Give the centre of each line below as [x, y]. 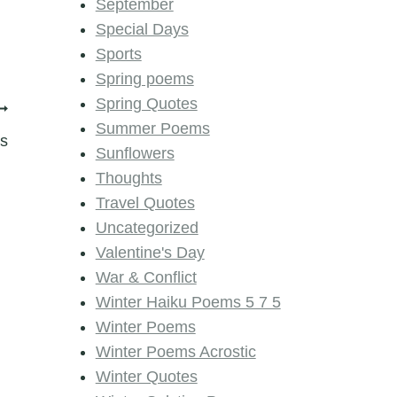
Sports [118, 54]
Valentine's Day [150, 253]
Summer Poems [152, 129]
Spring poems [144, 79]
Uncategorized [147, 228]
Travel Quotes [145, 203]
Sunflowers [135, 154]
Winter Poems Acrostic [175, 352]
